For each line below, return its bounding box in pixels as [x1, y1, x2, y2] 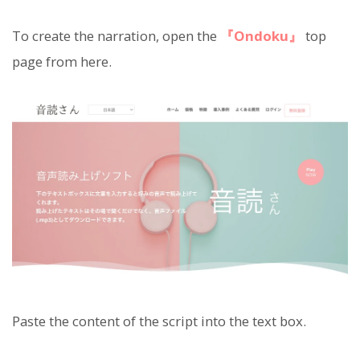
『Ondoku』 [220, 27, 302, 46]
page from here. [12, 52, 112, 72]
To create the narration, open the [12, 27, 220, 46]
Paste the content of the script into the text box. [12, 312, 306, 331]
